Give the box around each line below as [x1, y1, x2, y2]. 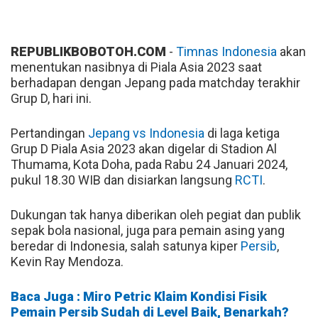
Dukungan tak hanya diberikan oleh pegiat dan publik [11, 207, 301, 222]
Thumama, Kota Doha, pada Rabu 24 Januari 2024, [11, 156, 287, 172]
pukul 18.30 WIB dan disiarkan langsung [11, 172, 235, 187]
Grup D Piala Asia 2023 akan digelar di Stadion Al [11, 141, 277, 156]
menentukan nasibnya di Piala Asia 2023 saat [11, 59, 262, 75]
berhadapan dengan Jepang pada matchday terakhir [11, 75, 300, 90]
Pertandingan [11, 125, 88, 141]
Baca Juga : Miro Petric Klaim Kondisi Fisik [11, 288, 267, 304]
